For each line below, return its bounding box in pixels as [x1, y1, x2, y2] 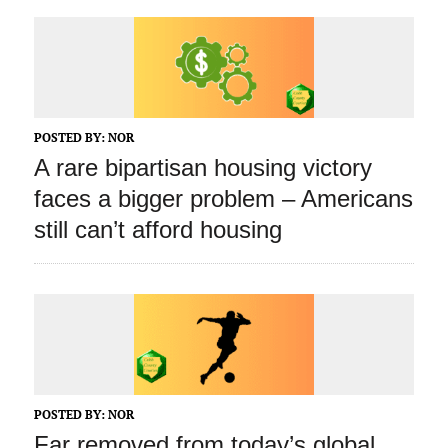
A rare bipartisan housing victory [33, 154, 372, 182]
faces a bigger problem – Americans [33, 185, 413, 213]
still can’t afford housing [33, 216, 282, 244]
